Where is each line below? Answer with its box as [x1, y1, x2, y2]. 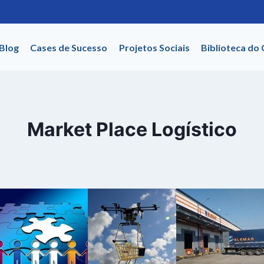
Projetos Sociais [118, 41, 190, 53]
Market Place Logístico [27, 118, 237, 141]
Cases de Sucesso [30, 41, 108, 53]
